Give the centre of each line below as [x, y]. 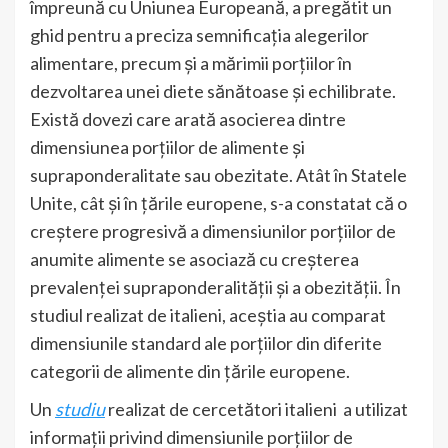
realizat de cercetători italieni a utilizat [256, 408]
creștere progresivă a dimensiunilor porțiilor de [213, 230]
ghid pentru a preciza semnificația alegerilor [199, 34]
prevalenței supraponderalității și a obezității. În [215, 286]
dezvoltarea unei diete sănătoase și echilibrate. [213, 90]
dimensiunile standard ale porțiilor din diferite [206, 342]
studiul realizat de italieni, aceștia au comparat [208, 314]
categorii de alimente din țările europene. [190, 370]
